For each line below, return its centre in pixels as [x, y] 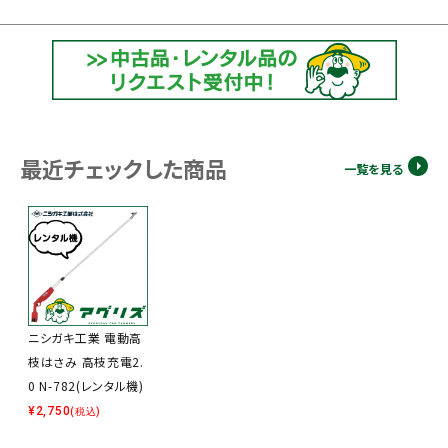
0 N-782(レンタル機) [86, 386]
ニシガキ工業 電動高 [85, 338]
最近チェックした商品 [123, 168]
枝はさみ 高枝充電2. [86, 362]
